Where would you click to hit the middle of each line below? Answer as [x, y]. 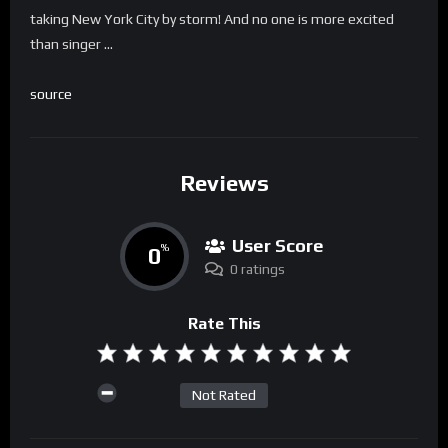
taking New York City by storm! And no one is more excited [212, 19]
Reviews [224, 183]
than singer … [71, 44]
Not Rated [224, 395]
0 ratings [257, 268]
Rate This [224, 323]
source [51, 94]
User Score [277, 245]
